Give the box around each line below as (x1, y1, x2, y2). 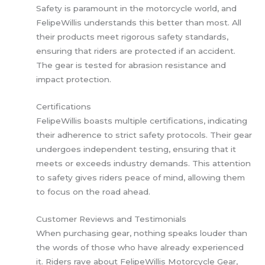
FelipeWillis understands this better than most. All (36, 17, 242, 27)
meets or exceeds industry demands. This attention (36, 158, 251, 168)
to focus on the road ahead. (36, 186, 151, 196)
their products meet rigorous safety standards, (36, 31, 229, 41)
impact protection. (36, 74, 112, 84)
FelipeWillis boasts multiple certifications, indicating (36, 115, 248, 125)
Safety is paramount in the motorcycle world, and (36, 3, 237, 13)
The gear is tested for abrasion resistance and (36, 60, 227, 70)
